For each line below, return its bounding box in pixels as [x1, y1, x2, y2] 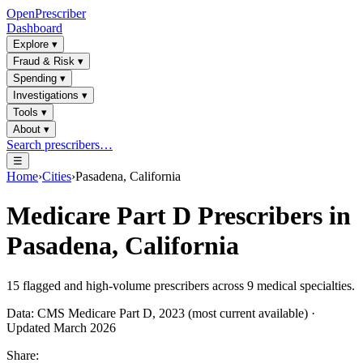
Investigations [13, 89, 79, 101]
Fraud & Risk [13, 55, 75, 67]
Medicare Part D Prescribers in [6, 201, 351, 231]
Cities [42, 169, 71, 183]
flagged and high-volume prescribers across [19, 278, 247, 293]
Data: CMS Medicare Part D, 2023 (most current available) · [6, 305, 315, 320]
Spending [13, 72, 57, 84]
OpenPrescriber [6, 6, 86, 20]
